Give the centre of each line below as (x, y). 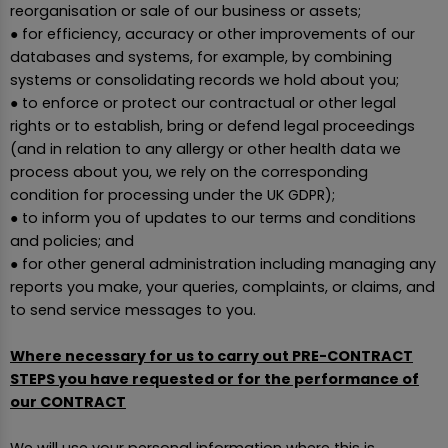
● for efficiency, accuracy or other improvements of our (212, 33)
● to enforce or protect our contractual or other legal (203, 102)
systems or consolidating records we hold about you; (204, 79)
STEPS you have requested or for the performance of (214, 378)
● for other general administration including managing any (223, 263)
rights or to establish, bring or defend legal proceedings (212, 125)
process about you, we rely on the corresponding (189, 171)
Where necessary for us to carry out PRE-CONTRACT (211, 355)
